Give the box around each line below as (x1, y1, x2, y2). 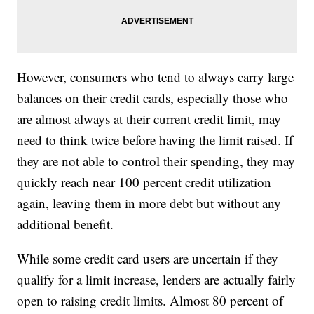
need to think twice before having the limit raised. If (17, 131, 294, 149)
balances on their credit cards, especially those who (17, 89, 289, 107)
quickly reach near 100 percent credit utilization (17, 173, 272, 191)
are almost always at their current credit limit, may (17, 110, 282, 128)
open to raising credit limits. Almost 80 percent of (17, 292, 284, 310)
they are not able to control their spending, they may (17, 152, 296, 170)
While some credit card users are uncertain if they (17, 250, 279, 268)
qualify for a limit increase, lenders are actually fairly (17, 271, 296, 289)
